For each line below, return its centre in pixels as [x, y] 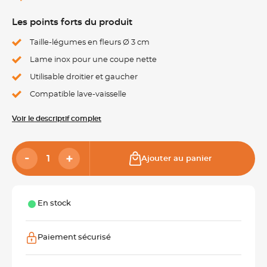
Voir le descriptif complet [57, 119]
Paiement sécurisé [74, 237]
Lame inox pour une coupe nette [93, 60]
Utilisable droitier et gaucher [84, 77]
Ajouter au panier [176, 159]
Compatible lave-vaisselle [78, 94]
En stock [54, 204]
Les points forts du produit [72, 22]
